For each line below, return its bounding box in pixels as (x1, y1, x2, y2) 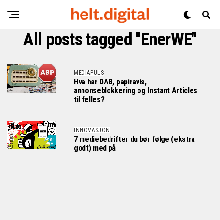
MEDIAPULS (74, 69, 104, 76)
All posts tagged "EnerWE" (23, 29, 197, 50)
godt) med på (74, 143, 116, 153)
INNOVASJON (74, 127, 110, 134)
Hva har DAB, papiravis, (74, 77, 147, 86)
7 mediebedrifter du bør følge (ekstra (74, 135, 195, 144)
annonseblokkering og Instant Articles (74, 86, 198, 95)
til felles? (74, 95, 105, 104)
